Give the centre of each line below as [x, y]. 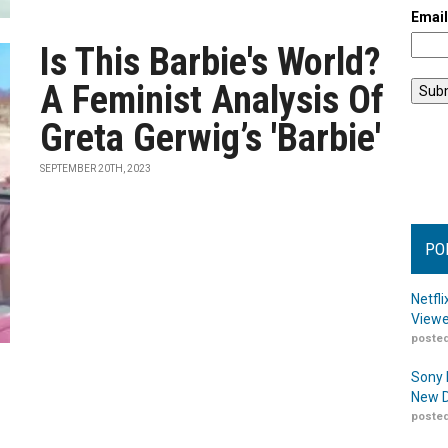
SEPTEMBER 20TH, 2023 [96, 168]
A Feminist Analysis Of [212, 100]
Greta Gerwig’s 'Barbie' [211, 138]
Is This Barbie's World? [211, 62]
